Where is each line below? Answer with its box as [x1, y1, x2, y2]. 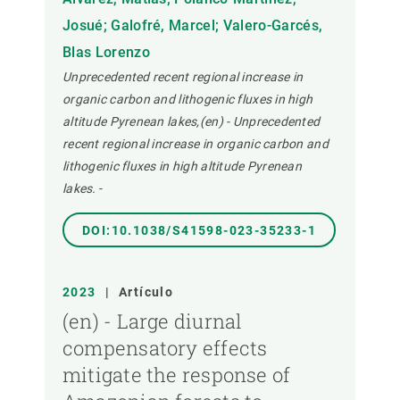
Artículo [119, 285, 174, 300]
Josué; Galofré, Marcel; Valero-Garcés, [62, 17, 323, 35]
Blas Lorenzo [62, 44, 150, 62]
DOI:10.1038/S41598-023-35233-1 [82, 223, 316, 238]
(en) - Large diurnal [62, 308, 243, 335]
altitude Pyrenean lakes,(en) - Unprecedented [62, 114, 321, 129]
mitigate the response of [62, 362, 291, 388]
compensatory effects [62, 335, 268, 362]
